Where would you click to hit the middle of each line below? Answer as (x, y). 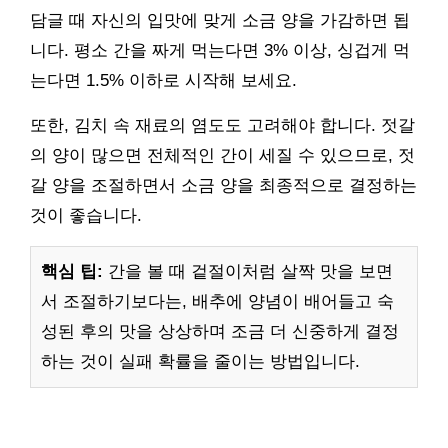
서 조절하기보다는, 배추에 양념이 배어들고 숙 (217, 301)
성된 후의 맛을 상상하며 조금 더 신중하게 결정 (220, 331)
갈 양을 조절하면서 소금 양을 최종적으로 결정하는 (223, 185)
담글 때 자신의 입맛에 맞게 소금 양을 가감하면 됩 (220, 20)
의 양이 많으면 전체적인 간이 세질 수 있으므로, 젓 (222, 155)
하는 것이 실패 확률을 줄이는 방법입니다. (200, 361)
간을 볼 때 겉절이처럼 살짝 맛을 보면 (248, 271)
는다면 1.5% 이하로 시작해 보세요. (163, 80)
